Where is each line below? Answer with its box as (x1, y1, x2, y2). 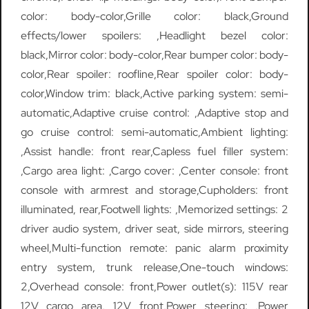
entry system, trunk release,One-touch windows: (20, 260, 289, 275)
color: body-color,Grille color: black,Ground (20, 9, 289, 24)
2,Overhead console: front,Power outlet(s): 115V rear (20, 279, 289, 295)
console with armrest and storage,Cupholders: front (20, 183, 289, 198)
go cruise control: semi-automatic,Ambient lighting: (20, 125, 289, 140)
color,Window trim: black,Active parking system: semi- (20, 86, 289, 101)
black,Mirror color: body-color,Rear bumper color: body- (20, 48, 289, 63)
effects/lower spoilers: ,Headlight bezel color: (20, 28, 289, 43)
